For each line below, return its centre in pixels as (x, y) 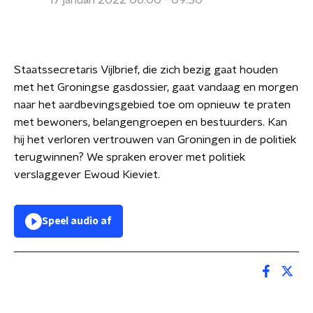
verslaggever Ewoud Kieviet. (87, 175)
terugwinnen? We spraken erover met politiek (130, 157)
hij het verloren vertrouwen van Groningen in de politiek (155, 140)
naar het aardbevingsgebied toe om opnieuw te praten (152, 105)
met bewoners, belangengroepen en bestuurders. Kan (151, 122)
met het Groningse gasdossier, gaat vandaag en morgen (156, 87)
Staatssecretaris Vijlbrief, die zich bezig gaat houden (146, 70)
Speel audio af (77, 221)
